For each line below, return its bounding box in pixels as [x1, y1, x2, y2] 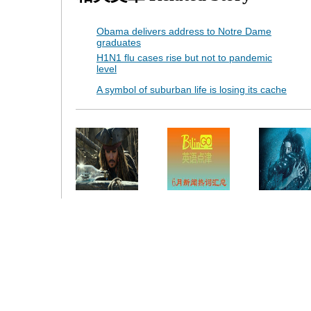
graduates [96, 37, 141, 48]
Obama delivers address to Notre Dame [96, 26, 271, 37]
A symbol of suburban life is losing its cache [96, 84, 287, 95]
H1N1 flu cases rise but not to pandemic [96, 52, 272, 63]
